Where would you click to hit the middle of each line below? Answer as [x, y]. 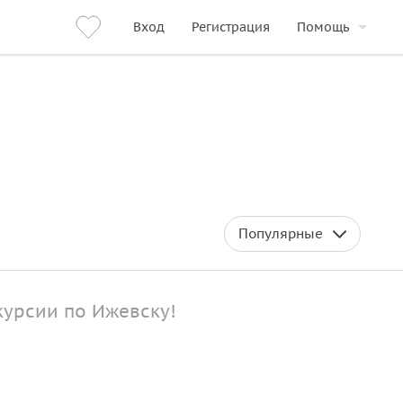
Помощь [323, 27]
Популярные [281, 233]
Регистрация [231, 27]
